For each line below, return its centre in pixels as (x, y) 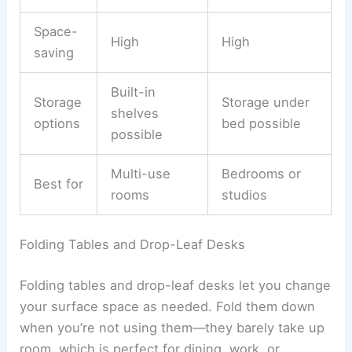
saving (53, 52)
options (57, 123)
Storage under (265, 102)
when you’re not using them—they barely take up (172, 327)
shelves (134, 113)
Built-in (133, 92)
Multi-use (140, 173)
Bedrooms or (261, 173)
